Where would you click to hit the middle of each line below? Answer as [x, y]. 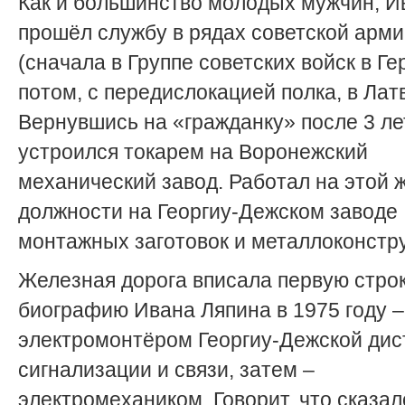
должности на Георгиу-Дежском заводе [208, 212]
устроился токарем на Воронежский [193, 152]
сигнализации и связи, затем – [166, 370]
